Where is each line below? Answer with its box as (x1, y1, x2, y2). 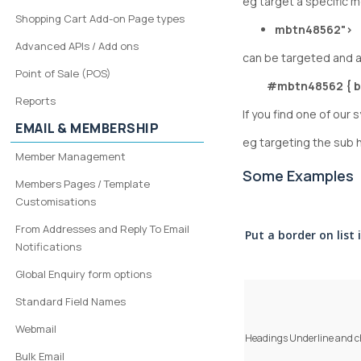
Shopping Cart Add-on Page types (15, 11, 185, 26)
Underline (289, 331, 336, 346)
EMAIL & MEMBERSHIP (15, 119, 160, 137)
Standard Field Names (15, 294, 127, 309)
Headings (245, 331, 290, 346)
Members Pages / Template (15, 176, 151, 191)
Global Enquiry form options (15, 267, 152, 281)
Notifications (15, 239, 82, 254)
